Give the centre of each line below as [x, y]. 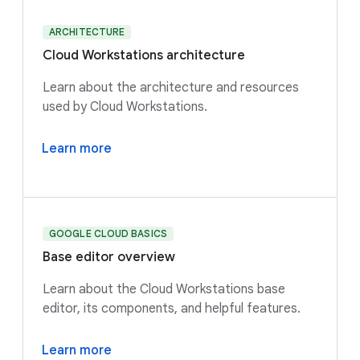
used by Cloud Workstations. [125, 106]
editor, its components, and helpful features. [173, 308]
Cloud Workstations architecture [144, 55]
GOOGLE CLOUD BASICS [108, 233]
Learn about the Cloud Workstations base [164, 289]
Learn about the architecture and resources [171, 87]
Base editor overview [109, 257]
